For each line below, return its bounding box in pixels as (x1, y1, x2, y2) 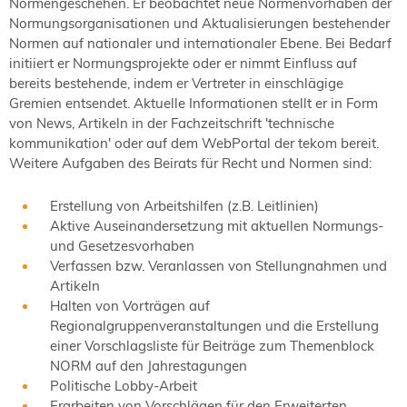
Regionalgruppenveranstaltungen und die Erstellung (50, 316, 379, 334)
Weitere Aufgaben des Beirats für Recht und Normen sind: (9, 154, 372, 172)
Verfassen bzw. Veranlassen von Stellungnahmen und (50, 256, 387, 274)
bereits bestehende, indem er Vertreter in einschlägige (9, 74, 343, 92)
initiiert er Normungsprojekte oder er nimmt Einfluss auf (9, 54, 357, 72)
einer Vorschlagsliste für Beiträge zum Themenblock (50, 336, 374, 354)
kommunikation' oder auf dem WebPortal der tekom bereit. (9, 134, 379, 152)
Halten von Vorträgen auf (50, 296, 210, 314)
